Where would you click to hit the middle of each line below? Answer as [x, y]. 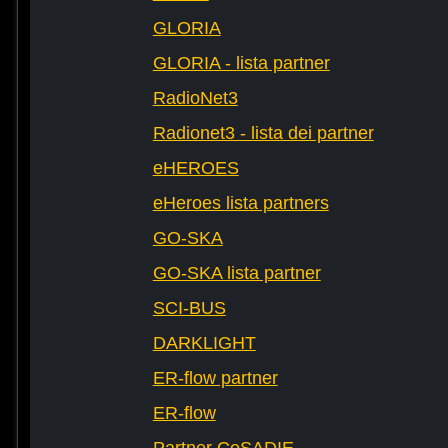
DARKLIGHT [204, 343]
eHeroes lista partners [240, 203]
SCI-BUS [189, 308]
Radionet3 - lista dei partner [263, 133]
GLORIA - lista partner [241, 63]
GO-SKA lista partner [236, 273]
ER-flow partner [215, 378]
